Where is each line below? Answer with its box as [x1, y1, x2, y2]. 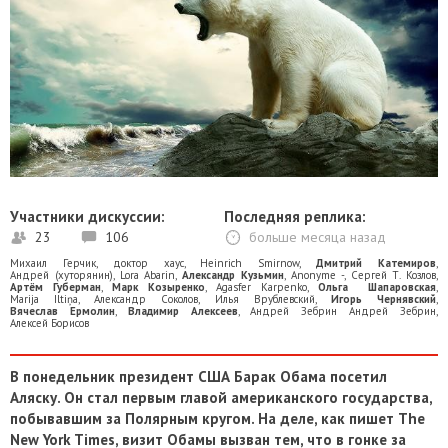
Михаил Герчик [10, 256, 96, 271]
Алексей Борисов [10, 316, 89, 331]
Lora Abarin [119, 268, 176, 283]
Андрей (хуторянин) [10, 268, 113, 283]
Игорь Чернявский [330, 292, 437, 307]
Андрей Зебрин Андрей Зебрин [250, 304, 437, 319]
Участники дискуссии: [10, 207, 165, 227]
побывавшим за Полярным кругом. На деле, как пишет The [10, 409, 425, 429]
